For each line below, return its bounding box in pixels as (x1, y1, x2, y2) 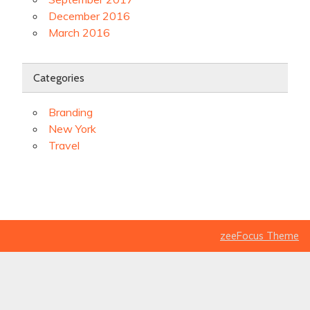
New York (48, 122, 96, 136)
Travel (48, 138, 80, 153)
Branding (48, 105, 93, 120)
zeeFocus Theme (220, 230, 299, 243)
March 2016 (48, 25, 110, 39)
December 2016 (48, 8, 130, 23)
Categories (33, 71, 84, 84)
